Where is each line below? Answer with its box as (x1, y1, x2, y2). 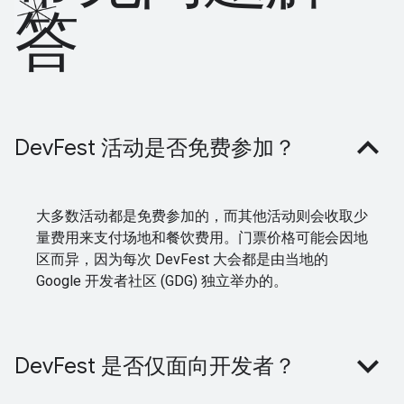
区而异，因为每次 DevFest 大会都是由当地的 (36, 251, 328, 268)
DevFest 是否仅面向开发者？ (14, 353, 296, 380)
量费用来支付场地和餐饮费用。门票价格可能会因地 (36, 229, 368, 246)
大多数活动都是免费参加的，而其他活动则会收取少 (36, 207, 368, 225)
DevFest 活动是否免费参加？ (14, 134, 296, 161)
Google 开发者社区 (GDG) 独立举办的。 (36, 272, 288, 289)
